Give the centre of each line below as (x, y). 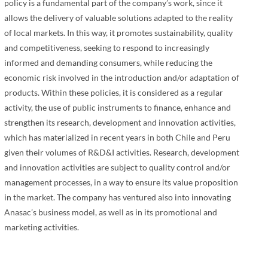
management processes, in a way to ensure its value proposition (121, 182)
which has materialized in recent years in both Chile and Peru (117, 138)
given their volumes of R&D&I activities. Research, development (121, 153)
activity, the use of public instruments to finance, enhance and (117, 108)
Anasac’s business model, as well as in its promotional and (110, 212)
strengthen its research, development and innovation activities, (120, 123)
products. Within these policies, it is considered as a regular (113, 93)
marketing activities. (41, 227)
